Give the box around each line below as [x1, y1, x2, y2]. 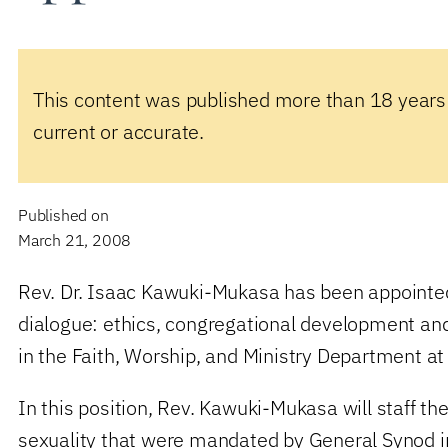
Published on [18, 204, 113, 225]
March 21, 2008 [18, 229, 132, 250]
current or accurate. [33, 117, 205, 145]
